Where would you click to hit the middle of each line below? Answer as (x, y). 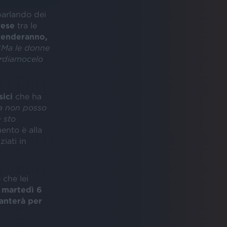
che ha (28, 96)
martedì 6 (22, 189)
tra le (27, 25)
